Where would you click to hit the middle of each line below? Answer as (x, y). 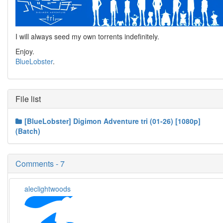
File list (28, 99)
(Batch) (28, 131)
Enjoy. (25, 52)
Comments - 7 (40, 164)
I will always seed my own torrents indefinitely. (87, 37)
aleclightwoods (48, 189)
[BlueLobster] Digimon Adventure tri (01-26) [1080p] (112, 121)
